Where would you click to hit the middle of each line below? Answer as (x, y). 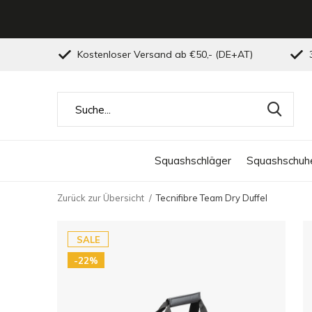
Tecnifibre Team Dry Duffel (212, 198)
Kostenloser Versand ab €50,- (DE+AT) (164, 54)
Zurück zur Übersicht (101, 198)
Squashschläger (193, 160)
